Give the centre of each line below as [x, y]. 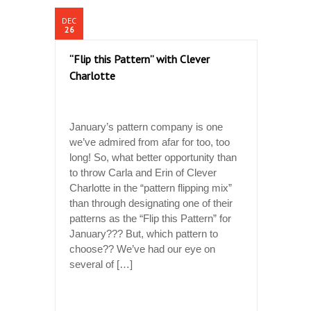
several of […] [101, 264]
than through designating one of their [151, 203]
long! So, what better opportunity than [153, 157]
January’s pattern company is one [146, 126]
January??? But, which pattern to [144, 233]
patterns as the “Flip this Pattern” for [150, 218]
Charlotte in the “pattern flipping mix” [151, 187]
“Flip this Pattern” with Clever [140, 59]
